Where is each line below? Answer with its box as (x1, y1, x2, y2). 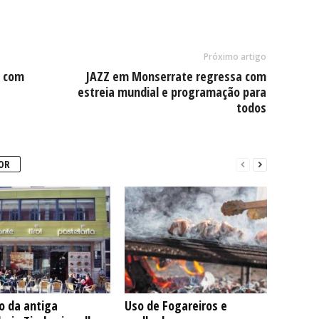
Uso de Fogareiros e (124, 297, 227, 314)
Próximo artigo (203, 51, 266, 63)
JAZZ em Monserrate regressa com (85, 68, 266, 85)
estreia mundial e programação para (77, 83, 266, 100)
